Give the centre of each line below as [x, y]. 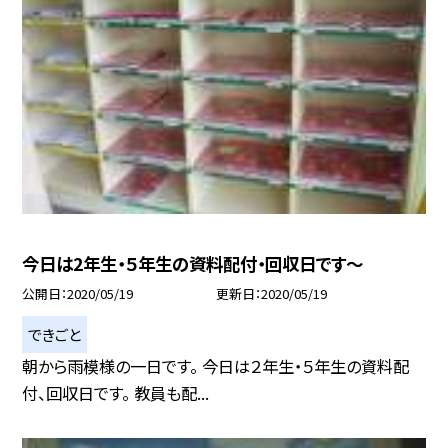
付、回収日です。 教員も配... [116, 392]
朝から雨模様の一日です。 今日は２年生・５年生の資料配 [216, 365]
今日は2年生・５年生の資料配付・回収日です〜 [193, 263]
